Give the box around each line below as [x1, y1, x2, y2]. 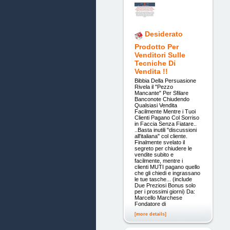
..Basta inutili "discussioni [134, 126, 197, 133]
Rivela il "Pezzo [134, 83, 173, 90]
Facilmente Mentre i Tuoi [134, 108, 196, 114]
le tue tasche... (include [134, 176, 192, 182]
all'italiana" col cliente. [134, 132, 187, 139]
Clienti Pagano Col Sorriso [134, 114, 199, 121]
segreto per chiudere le [134, 145, 192, 151]
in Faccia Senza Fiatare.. [134, 120, 197, 127]
